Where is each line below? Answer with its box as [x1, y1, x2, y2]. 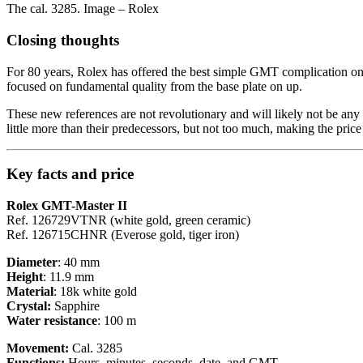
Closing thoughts [6, 31, 119, 49]
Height [6, 270, 43, 284]
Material [6, 284, 53, 299]
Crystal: [6, 299, 54, 314]
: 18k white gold [53, 284, 137, 299]
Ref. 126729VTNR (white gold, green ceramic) [6, 213, 250, 228]
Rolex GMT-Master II [6, 199, 127, 213]
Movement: [6, 341, 72, 356]
